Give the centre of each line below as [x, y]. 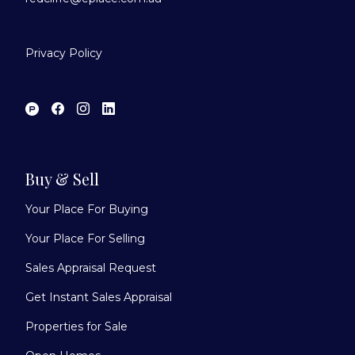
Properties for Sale [76, 326]
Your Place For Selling [85, 238]
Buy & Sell [62, 178]
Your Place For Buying [87, 209]
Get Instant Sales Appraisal [99, 297]
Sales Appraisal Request [91, 267]
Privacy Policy [64, 53]
